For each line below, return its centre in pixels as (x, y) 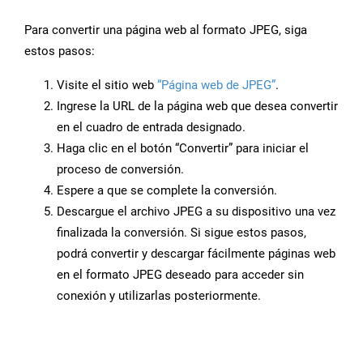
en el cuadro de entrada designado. (151, 128)
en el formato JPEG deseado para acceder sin (180, 275)
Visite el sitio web (107, 85)
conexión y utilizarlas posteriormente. (159, 296)
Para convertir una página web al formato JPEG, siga (166, 30)
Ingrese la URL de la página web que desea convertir (197, 107)
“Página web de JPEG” (216, 85)
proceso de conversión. (120, 170)
